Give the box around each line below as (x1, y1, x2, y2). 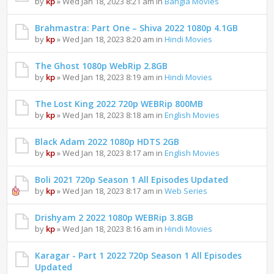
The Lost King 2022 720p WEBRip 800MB (35, 98, 204, 110)
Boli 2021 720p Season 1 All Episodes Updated (35, 174, 229, 186)
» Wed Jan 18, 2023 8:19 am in (55, 72, 165, 83)
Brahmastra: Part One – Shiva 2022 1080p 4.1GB (35, 22, 239, 34)
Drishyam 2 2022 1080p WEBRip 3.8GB (35, 212, 194, 224)
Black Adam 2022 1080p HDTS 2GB (35, 136, 180, 148)
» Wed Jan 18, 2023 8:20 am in (55, 34, 165, 45)
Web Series (165, 185, 208, 197)
